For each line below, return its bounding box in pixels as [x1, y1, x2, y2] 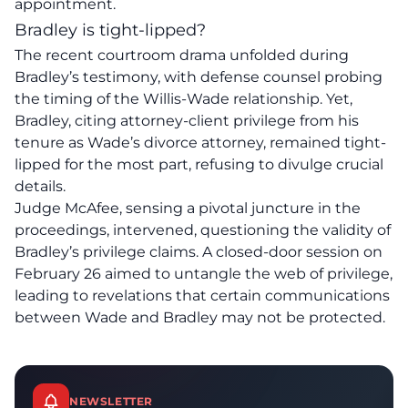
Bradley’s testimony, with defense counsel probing [15, 68, 382, 86]
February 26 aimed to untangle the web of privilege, [15, 265, 393, 282]
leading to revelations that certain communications [15, 287, 390, 304]
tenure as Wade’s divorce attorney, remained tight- [15, 134, 386, 151]
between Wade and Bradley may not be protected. [15, 309, 385, 326]
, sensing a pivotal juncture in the [119, 199, 361, 217]
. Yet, [320, 90, 352, 107]
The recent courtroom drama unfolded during [15, 46, 349, 64]
